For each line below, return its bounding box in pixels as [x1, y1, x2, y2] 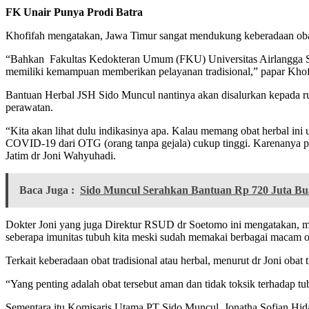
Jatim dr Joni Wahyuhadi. [6, 150, 116, 162]
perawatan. [6, 101, 53, 114]
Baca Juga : [19, 184, 74, 197]
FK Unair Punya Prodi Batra [6, 6, 143, 19]
